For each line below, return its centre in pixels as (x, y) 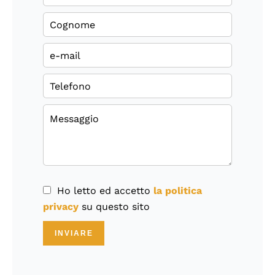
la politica (178, 191)
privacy (61, 207)
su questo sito (114, 207)
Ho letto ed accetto (105, 191)
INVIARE (74, 233)
